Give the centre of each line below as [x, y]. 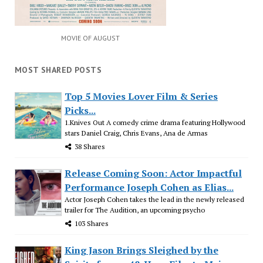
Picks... [80, 110]
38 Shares [90, 146]
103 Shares [91, 223]
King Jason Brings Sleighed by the [141, 250]
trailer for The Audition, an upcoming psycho [134, 210]
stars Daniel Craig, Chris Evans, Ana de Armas [136, 133]
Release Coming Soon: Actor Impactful [153, 173]
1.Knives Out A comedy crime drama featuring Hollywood [155, 122]
